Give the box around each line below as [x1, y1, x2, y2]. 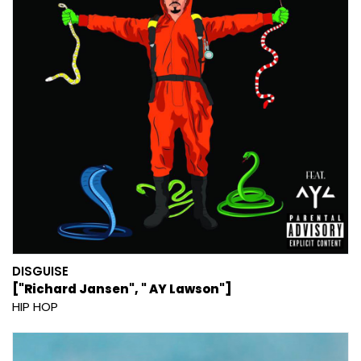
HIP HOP [12, 297, 58, 315]
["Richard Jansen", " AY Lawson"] [12, 280, 232, 297]
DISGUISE [12, 262, 68, 280]
